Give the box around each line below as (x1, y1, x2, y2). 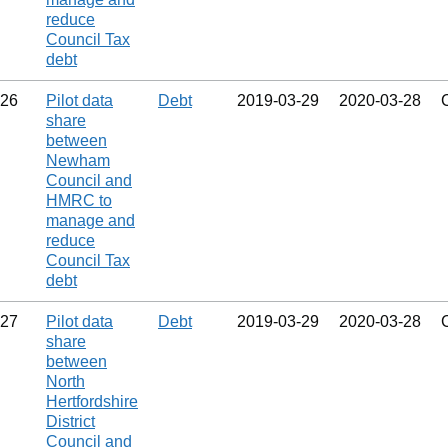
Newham (46, 152, 110, 169)
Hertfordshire (46, 393, 138, 410)
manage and (46, 212, 135, 229)
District (46, 413, 95, 430)
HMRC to (46, 192, 112, 209)
